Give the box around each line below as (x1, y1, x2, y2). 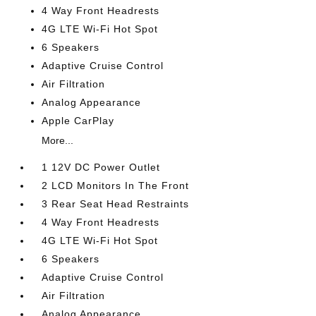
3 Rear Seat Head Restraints (42, 198, 190, 209)
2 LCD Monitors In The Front (42, 180, 190, 191)
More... (42, 135, 74, 146)
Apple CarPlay (42, 115, 115, 126)
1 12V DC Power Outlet (42, 162, 161, 173)
